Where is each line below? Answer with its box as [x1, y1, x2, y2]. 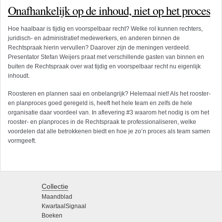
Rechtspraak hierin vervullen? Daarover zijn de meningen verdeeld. [8, 44, 190, 52]
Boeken [42, 212, 62, 220]
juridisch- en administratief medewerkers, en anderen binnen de [8, 35, 180, 42]
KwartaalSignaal [42, 203, 86, 210]
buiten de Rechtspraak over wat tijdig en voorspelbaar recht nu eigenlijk [8, 63, 201, 70]
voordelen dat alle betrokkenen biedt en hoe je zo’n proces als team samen [8, 128, 210, 135]
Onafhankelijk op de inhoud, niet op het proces [8, 2, 210, 19]
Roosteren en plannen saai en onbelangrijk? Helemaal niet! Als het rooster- [8, 90, 211, 98]
